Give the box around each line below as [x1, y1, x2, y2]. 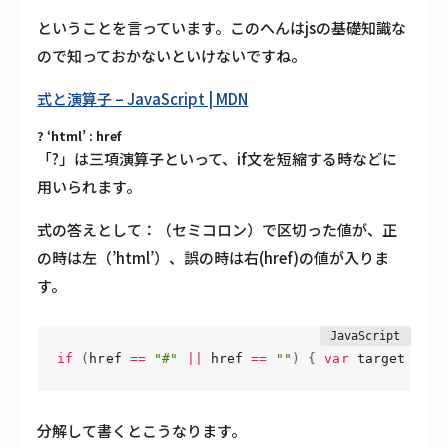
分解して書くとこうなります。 [37, 419, 247, 441]
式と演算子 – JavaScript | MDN [37, 88, 249, 110]
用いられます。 [37, 176, 142, 198]
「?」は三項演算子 [37, 148, 165, 170]
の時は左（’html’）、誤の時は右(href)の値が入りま [37, 247, 390, 269]
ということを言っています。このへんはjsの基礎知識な [37, 17, 407, 39]
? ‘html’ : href [37, 127, 122, 146]
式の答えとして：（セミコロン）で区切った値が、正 [37, 219, 398, 241]
